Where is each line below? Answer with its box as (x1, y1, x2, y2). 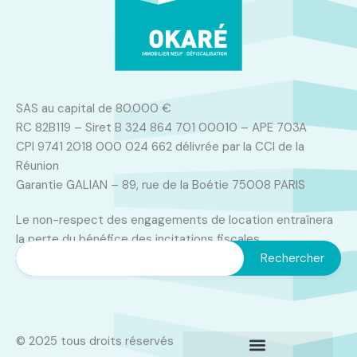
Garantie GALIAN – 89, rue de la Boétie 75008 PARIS (16, 177, 305, 193)
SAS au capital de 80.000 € (16, 100, 171, 116)
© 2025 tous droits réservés (16, 332, 174, 349)
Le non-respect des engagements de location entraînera (16, 212, 333, 228)
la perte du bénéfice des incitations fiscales (16, 231, 260, 247)
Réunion (16, 158, 59, 174)
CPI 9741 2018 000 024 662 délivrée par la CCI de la (16, 139, 304, 155)
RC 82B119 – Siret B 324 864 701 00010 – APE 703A (16, 120, 307, 135)
